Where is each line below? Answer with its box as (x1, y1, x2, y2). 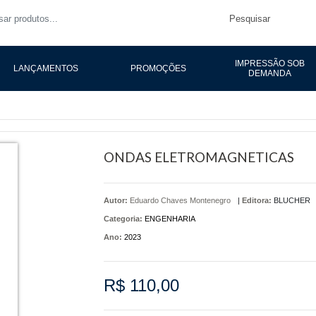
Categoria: (103, 214, 142, 223)
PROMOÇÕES (130, 63, 186, 73)
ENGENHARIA (144, 214, 195, 223)
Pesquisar (229, 13, 271, 24)
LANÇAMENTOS (13, 63, 79, 73)
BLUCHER (273, 196, 310, 205)
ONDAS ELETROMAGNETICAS (103, 149, 294, 165)
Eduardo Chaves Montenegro (129, 196, 231, 205)
